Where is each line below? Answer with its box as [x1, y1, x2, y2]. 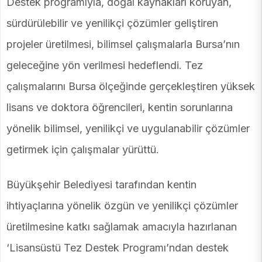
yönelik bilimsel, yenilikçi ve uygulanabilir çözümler [6, 122, 250, 135]
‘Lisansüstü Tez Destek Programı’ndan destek [6, 241, 229, 254]
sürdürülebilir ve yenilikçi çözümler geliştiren [6, 16, 218, 29]
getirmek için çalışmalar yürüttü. [6, 143, 159, 156]
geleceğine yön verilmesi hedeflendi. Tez [6, 58, 203, 71]
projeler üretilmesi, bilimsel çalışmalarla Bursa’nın [6, 37, 240, 50]
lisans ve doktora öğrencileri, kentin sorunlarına [6, 101, 233, 113]
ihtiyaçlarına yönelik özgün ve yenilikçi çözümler [6, 199, 238, 212]
